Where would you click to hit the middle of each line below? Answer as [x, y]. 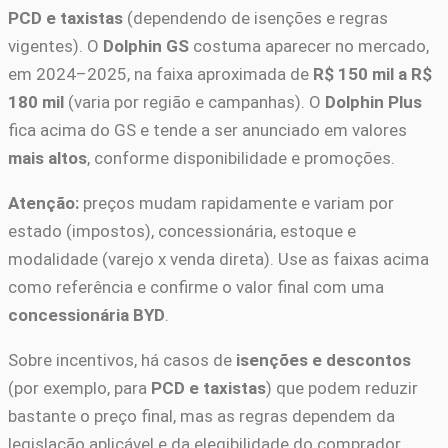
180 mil [36, 102]
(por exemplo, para [79, 388]
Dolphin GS [146, 46]
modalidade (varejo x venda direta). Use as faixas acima [218, 259]
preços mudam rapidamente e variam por [236, 203]
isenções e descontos [323, 360]
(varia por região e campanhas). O [194, 102]
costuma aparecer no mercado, [309, 46]
